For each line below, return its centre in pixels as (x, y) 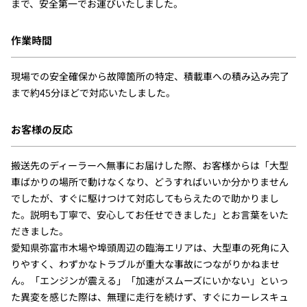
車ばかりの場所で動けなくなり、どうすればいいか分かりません (149, 181)
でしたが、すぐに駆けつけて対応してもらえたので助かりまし (145, 198)
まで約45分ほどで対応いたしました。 (93, 92)
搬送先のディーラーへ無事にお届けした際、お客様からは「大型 (149, 165)
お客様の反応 (41, 129)
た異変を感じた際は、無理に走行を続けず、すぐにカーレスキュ (149, 296)
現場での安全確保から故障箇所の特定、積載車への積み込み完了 (150, 76)
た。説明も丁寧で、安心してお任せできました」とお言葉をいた (149, 214)
